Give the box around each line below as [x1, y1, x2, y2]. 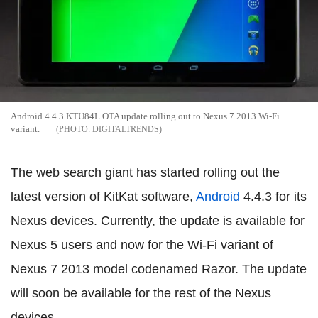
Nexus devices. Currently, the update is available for [11, 213, 305, 228]
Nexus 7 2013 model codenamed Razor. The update [11, 261, 307, 276]
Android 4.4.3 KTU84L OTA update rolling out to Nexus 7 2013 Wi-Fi [11, 110, 280, 121]
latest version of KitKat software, [11, 189, 196, 204]
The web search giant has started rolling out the [11, 165, 280, 180]
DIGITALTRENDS [92, 124, 159, 134]
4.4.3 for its [240, 189, 307, 204]
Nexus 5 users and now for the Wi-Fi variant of [11, 237, 273, 252]
